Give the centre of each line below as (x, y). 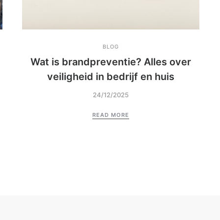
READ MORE (111, 115)
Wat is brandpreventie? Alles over (111, 62)
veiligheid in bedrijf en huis (111, 77)
